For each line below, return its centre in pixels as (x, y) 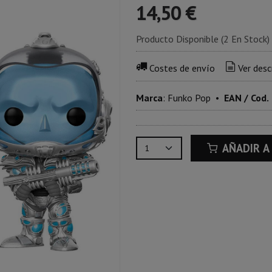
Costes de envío (182, 68)
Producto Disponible (177, 39)
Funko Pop (189, 97)
